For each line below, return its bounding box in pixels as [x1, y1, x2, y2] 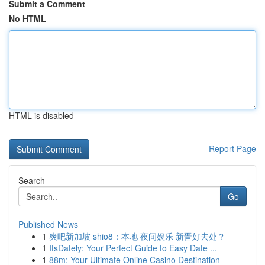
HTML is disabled [9, 109, 74, 121]
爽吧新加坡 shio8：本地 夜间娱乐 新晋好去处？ [49, 230, 225, 242]
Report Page [209, 143, 256, 154]
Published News [18, 218, 78, 230]
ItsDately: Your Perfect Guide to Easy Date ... [49, 242, 217, 254]
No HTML [9, 12, 46, 24]
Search [18, 174, 45, 186]
